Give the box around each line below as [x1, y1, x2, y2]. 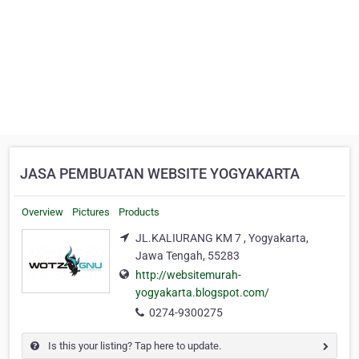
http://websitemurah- [135, 268, 241, 282]
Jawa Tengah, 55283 [135, 249, 240, 262]
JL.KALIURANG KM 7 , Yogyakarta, [135, 232, 309, 244]
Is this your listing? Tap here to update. [46, 340, 221, 353]
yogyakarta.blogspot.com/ [135, 286, 269, 300]
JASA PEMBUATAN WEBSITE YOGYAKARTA [20, 165, 300, 182]
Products [119, 206, 159, 218]
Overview [22, 206, 63, 218]
